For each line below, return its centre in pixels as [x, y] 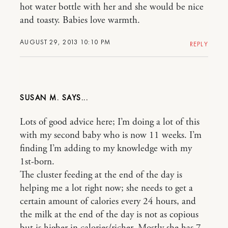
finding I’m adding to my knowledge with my [106, 149]
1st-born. [37, 162]
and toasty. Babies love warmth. [80, 20]
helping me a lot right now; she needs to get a [106, 188]
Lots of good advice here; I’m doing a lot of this [110, 122]
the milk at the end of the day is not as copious [109, 215]
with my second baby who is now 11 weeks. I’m [111, 135]
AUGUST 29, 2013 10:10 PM [65, 42]
